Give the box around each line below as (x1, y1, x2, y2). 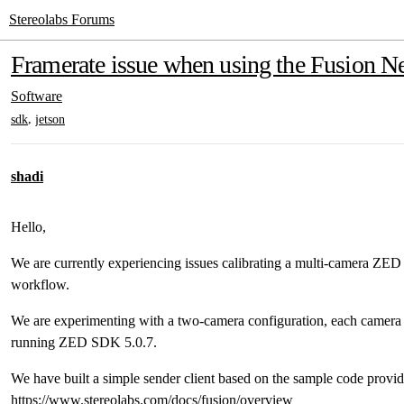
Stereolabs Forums (9, 12, 115, 27)
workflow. (11, 277, 69, 292)
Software (11, 88, 62, 104)
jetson (35, 112, 65, 126)
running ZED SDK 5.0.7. (11, 335, 157, 350)
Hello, (11, 219, 46, 234)
